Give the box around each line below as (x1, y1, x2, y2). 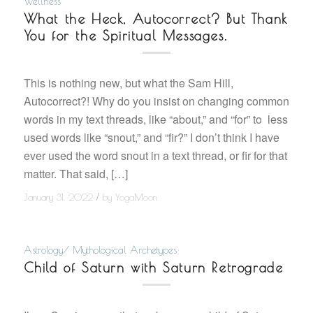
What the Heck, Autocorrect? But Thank (23, 10, 288, 27)
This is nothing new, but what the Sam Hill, (23, 75, 233, 92)
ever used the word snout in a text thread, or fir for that (23, 147, 287, 164)
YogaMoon (115, 192, 157, 203)
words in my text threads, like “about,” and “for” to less (23, 111, 288, 128)
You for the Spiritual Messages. (23, 27, 228, 43)
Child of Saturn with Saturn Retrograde (23, 260, 284, 276)
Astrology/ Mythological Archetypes (23, 244, 177, 256)
